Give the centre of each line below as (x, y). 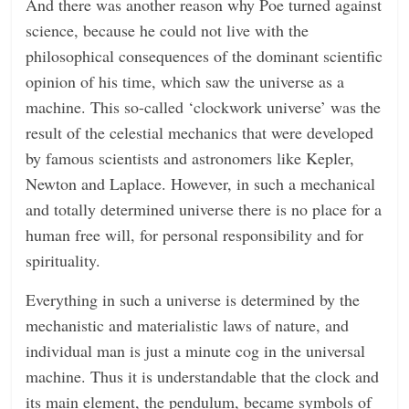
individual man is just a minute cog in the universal (196, 350)
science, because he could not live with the (168, 30)
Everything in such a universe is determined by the (193, 299)
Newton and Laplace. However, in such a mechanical (201, 183)
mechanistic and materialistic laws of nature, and (188, 325)
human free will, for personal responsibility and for (195, 234)
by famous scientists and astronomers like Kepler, (190, 157)
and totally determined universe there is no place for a (204, 209)
